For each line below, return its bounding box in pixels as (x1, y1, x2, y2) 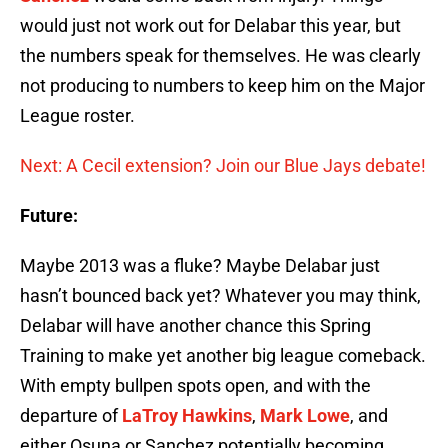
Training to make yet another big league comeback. (20, 345, 426, 367)
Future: (20, 205, 78, 227)
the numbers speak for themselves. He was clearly (20, 45, 421, 67)
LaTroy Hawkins (122, 405, 252, 427)
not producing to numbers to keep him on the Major (20, 75, 425, 97)
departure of (20, 405, 122, 427)
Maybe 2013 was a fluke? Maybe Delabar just (20, 255, 380, 277)
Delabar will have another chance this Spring (20, 315, 371, 337)
